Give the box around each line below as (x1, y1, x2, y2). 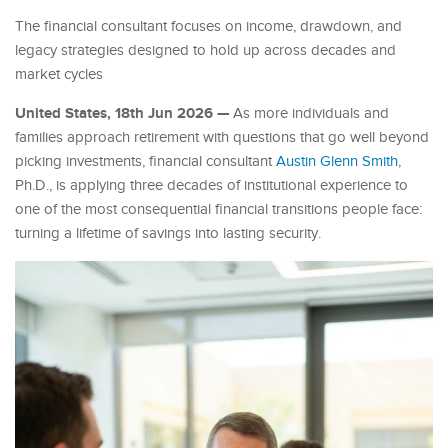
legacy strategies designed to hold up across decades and (15, 41, 396, 59)
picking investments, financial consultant (15, 152, 276, 170)
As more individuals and (229, 104, 389, 122)
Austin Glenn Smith (276, 152, 398, 170)
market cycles (15, 65, 103, 83)
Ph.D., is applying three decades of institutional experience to (15, 176, 408, 194)
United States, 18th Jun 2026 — (15, 103, 229, 123)
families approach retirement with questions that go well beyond (15, 128, 429, 146)
